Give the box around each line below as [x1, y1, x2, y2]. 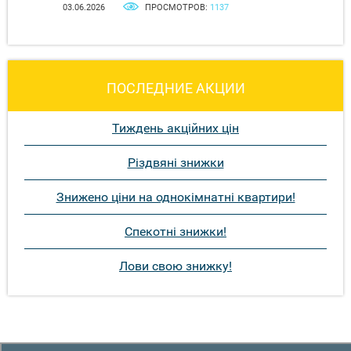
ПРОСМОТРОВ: [145, 2, 210, 13]
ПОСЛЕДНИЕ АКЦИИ [106, 80, 245, 97]
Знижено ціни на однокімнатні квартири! [56, 190, 295, 205]
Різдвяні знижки [127, 155, 224, 171]
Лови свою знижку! [119, 259, 232, 274]
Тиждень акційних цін [112, 121, 239, 136]
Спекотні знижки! [125, 224, 226, 240]
